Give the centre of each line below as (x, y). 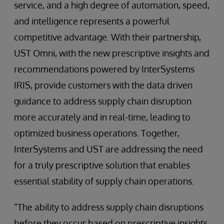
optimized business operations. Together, (97, 133)
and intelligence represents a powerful (92, 21)
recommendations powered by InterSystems (104, 69)
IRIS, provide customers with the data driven (103, 85)
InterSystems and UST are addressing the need (108, 149)
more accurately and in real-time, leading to (102, 117)
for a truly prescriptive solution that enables (102, 165)
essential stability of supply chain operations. (104, 181)
